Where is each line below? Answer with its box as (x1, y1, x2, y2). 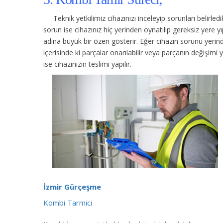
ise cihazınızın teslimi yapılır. (43, 59, 131, 69)
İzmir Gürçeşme (43, 181, 101, 192)
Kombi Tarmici (43, 197, 92, 208)
